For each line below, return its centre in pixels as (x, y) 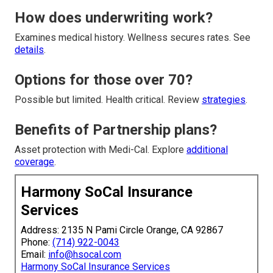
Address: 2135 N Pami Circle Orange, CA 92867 (122, 230)
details (29, 50)
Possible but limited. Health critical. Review (108, 100)
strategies (224, 100)
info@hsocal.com (85, 255)
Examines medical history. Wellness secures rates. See (133, 38)
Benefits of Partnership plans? (116, 130)
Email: (34, 255)
